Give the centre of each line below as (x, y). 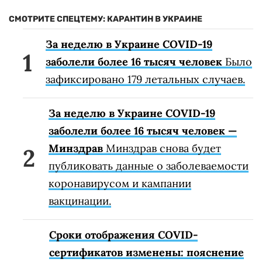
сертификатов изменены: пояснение (146, 252)
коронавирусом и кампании (120, 183)
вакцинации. (80, 201)
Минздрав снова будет (162, 148)
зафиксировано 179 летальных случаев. (145, 79)
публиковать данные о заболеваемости (149, 166)
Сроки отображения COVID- (123, 235)
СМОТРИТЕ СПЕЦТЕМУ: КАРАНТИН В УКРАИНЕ (106, 19)
